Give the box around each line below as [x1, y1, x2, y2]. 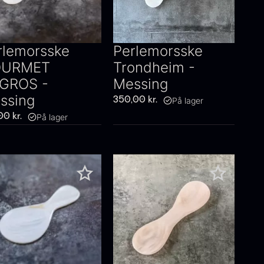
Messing [113, 75, 168, 93]
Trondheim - [113, 59, 195, 76]
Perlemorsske [113, 42, 203, 60]
